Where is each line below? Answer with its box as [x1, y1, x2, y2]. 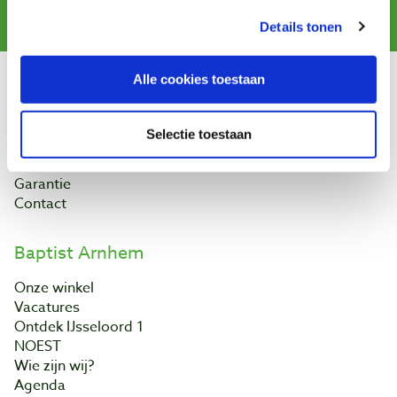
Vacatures [14, 296, 80, 318]
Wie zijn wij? [14, 354, 94, 377]
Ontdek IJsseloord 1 [14, 315, 144, 338]
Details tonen [260, 19, 343, 35]
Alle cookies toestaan [132, 71, 265, 87]
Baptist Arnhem [14, 239, 144, 266]
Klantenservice [14, 77, 136, 104]
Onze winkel [14, 276, 94, 299]
